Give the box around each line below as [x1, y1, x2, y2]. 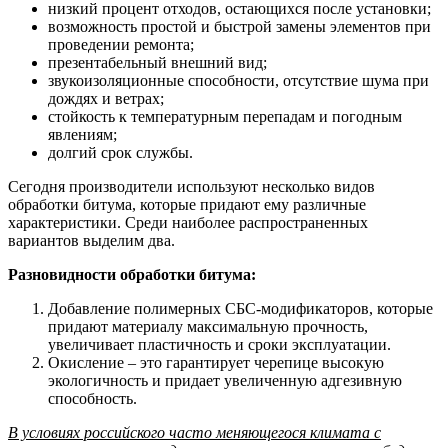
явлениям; [48, 125, 117, 143]
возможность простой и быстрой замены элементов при [48, 17, 431, 35]
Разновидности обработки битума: [8, 265, 256, 283]
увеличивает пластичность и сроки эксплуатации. [48, 335, 391, 353]
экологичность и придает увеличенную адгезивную [48, 371, 402, 389]
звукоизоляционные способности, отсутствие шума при [48, 71, 429, 89]
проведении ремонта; [48, 35, 194, 53]
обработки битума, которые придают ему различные [8, 195, 366, 213]
